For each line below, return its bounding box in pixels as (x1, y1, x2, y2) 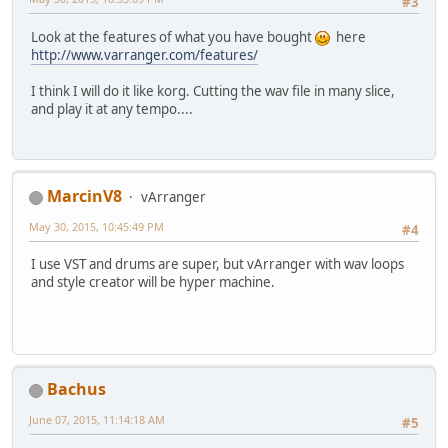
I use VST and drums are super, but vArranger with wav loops (31, 255, 404, 274)
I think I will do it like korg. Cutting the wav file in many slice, (31, 81, 395, 100)
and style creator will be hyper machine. (31, 273, 275, 292)
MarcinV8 (47, 185, 122, 208)
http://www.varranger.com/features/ (31, 45, 258, 64)
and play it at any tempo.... (31, 99, 193, 118)
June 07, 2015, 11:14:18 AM (29, 412, 165, 428)
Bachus (47, 378, 106, 401)
